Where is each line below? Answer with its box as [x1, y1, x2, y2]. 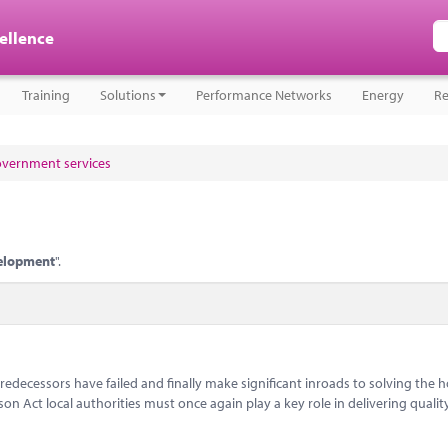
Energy [362, 86, 404, 104]
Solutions [100, 86, 156, 104]
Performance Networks [196, 86, 332, 104]
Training [22, 86, 70, 104]
